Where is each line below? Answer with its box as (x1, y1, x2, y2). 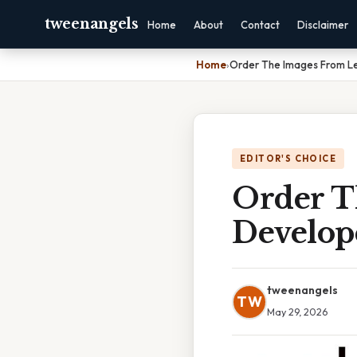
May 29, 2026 (267, 305, 328, 318)
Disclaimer (296, 18, 348, 31)
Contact (240, 18, 280, 31)
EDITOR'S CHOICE (240, 153, 336, 164)
